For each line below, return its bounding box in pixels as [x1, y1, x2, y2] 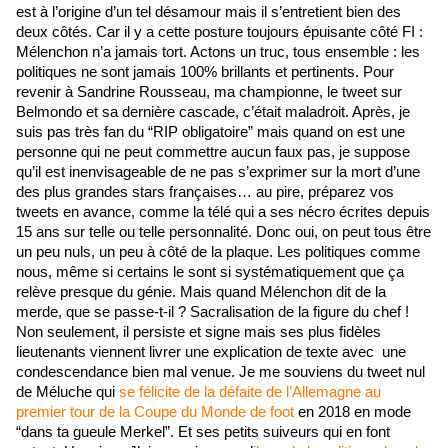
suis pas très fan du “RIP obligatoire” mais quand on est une [16, 124, 405, 141]
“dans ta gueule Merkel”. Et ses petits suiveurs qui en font [16, 424, 390, 441]
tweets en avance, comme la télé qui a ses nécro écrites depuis [16, 204, 430, 221]
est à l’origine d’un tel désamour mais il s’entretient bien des [16, 4, 401, 21]
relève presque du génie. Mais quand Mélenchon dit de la [16, 284, 386, 301]
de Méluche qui [16, 384, 119, 401]
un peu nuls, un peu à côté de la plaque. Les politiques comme [16, 244, 420, 261]
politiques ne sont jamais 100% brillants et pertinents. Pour [16, 64, 394, 81]
